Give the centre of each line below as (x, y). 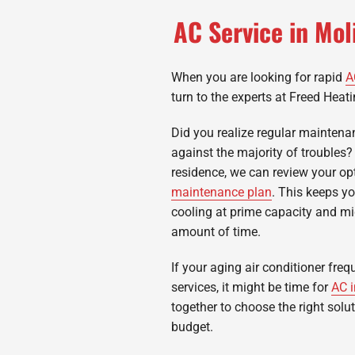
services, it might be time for (251, 287)
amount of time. (216, 231)
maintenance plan (221, 192)
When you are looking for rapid (258, 77)
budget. (192, 326)
